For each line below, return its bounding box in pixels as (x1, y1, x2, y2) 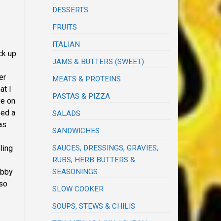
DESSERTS (52, 5, 89, 15)
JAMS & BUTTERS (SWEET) (52, 57, 145, 67)
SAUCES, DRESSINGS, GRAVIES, (52, 144, 159, 153)
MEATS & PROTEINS (52, 74, 121, 84)
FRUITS (52, 23, 77, 32)
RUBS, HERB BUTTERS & (52, 155, 136, 165)
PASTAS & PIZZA (52, 92, 110, 101)
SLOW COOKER (52, 184, 104, 194)
